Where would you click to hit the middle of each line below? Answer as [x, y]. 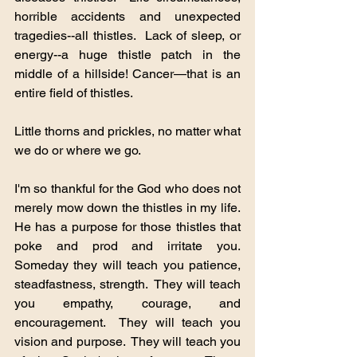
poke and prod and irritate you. [127, 245]
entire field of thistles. [74, 92]
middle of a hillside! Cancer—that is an [127, 73]
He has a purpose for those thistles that [127, 226]
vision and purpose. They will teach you [127, 341]
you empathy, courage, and [127, 303]
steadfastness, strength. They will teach [127, 284]
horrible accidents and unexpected [127, 16]
